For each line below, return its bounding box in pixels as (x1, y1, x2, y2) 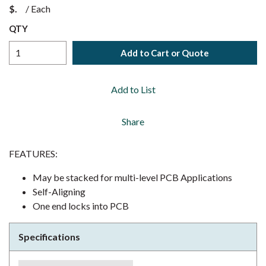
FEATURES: (9, 148, 58, 159)
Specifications (18, 231, 80, 242)
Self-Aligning (33, 186, 85, 197)
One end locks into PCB (33, 200, 129, 211)
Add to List (110, 84, 156, 95)
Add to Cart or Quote (121, 47, 209, 58)
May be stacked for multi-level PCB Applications (33, 172, 232, 183)
